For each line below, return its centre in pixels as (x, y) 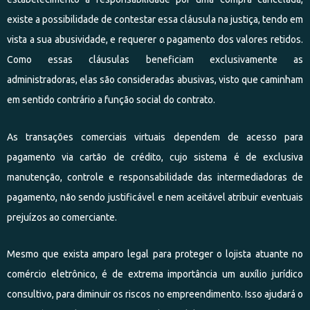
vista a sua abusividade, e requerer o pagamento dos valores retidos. (155, 39)
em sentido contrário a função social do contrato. (111, 100)
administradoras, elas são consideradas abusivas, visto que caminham (155, 80)
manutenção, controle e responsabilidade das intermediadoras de (155, 177)
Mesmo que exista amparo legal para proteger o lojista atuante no (155, 254)
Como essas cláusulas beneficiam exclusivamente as (155, 60)
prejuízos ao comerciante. (62, 217)
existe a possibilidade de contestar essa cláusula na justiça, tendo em (155, 19)
